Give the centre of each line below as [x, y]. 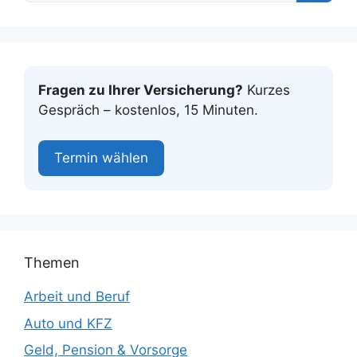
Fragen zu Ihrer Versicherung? [141, 90]
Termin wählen [101, 158]
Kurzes [267, 90]
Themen [52, 263]
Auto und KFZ [68, 323]
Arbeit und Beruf [77, 297]
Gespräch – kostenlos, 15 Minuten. [148, 110]
